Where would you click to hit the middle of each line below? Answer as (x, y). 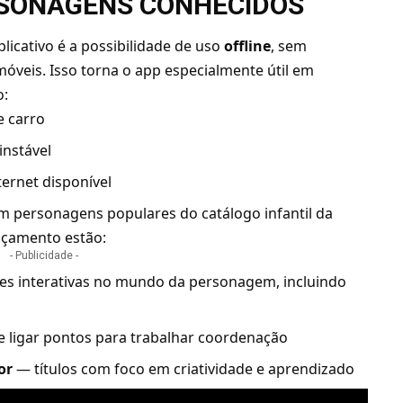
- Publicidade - (45, 256)
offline (248, 46)
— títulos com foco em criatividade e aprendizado (184, 369)
